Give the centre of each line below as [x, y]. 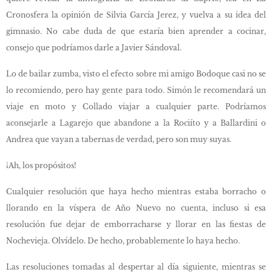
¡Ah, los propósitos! [41, 165]
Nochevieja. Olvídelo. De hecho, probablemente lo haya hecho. [123, 241]
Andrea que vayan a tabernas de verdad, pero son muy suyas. [119, 139]
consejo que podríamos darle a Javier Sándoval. [94, 48]
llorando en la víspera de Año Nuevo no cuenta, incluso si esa [136, 208]
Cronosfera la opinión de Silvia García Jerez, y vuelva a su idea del [136, 15]
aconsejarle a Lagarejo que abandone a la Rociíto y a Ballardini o [136, 123]
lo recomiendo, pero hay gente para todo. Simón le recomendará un [136, 90]
